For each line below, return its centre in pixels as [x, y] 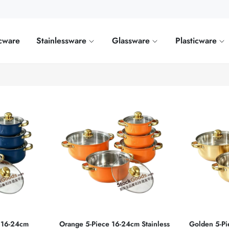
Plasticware [198, 41]
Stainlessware [63, 41]
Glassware [132, 41]
